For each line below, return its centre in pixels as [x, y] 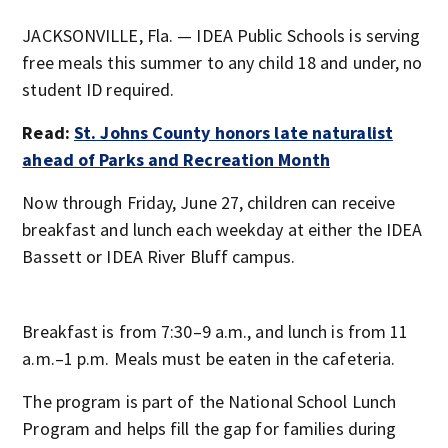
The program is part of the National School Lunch [209, 401]
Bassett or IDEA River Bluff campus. [158, 256]
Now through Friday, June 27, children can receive [209, 202]
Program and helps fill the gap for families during [209, 428]
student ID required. [98, 89]
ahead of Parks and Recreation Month [176, 159]
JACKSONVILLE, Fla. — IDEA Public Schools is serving [221, 35]
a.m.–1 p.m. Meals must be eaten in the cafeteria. [209, 358]
